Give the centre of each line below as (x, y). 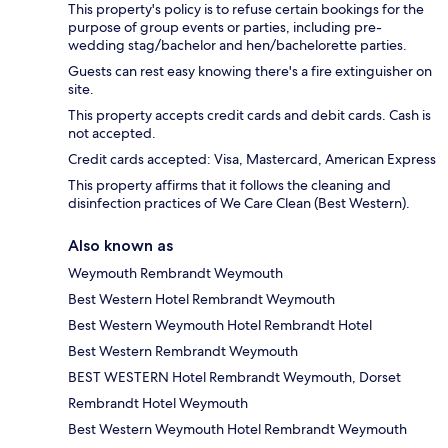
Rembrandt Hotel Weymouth (158, 403)
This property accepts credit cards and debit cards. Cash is (249, 115)
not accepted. (112, 133)
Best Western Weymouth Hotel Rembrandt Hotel (220, 325)
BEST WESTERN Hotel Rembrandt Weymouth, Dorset (234, 377)
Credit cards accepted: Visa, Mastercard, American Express (252, 159)
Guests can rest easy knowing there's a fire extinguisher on (250, 71)
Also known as (120, 246)
